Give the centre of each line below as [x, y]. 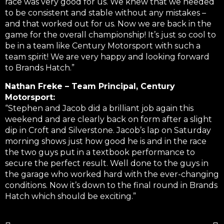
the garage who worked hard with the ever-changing [112, 174]
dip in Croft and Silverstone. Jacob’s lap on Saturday [108, 130]
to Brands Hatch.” [40, 68]
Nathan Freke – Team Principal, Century [90, 86]
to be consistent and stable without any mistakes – [105, 13]
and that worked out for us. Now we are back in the [108, 24]
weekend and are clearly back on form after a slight [108, 119]
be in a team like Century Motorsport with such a [103, 46]
